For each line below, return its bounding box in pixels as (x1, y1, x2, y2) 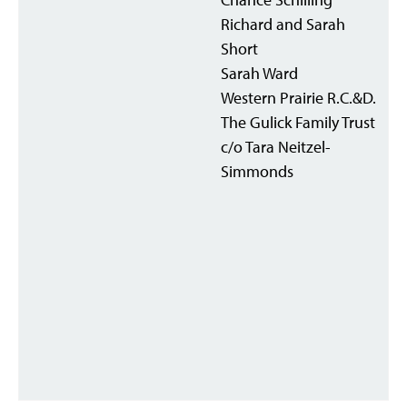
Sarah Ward (221, 63, 298, 84)
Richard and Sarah (221, 14, 345, 35)
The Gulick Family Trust (221, 112, 375, 133)
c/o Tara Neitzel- (221, 136, 331, 157)
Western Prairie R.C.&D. (221, 87, 376, 108)
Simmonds (221, 161, 293, 182)
